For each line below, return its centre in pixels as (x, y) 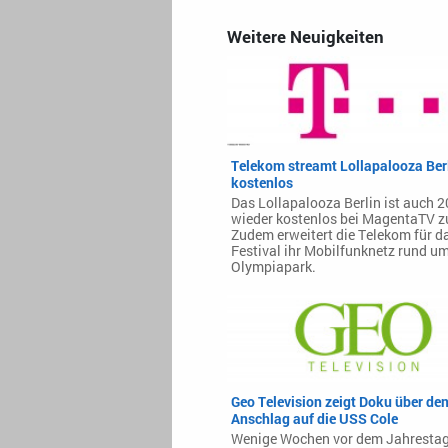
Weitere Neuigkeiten (305, 37)
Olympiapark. (273, 266)
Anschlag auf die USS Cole (314, 418)
